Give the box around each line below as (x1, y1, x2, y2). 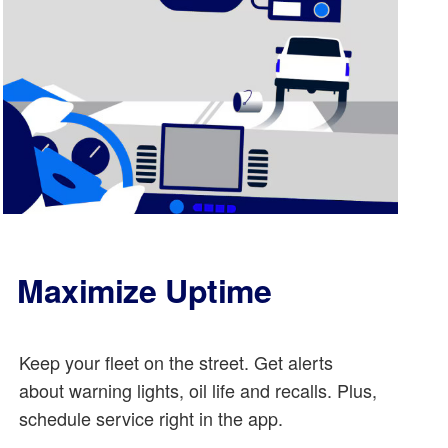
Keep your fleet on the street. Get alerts (19, 348, 334, 375)
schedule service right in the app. (19, 404, 284, 431)
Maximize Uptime (17, 266, 272, 313)
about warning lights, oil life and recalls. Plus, (19, 376, 378, 403)
